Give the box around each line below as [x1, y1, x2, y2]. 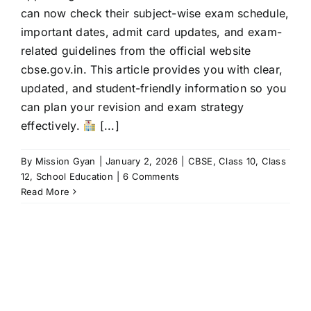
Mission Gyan [35, 155, 96, 167]
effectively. [21, 119, 84, 133]
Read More [21, 186, 70, 198]
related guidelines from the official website [21, 44, 251, 58]
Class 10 [219, 155, 256, 167]
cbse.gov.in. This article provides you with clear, [21, 62, 283, 77]
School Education [35, 171, 113, 183]
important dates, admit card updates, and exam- [21, 25, 283, 40]
